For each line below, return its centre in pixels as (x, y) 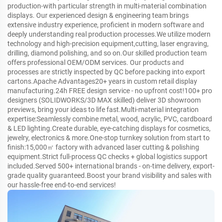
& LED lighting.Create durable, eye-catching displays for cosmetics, (109, 128)
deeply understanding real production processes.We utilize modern (109, 34)
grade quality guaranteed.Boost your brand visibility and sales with (110, 175)
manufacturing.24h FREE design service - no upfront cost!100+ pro (110, 90)
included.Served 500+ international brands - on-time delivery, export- (111, 166)
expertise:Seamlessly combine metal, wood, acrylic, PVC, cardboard (110, 119)
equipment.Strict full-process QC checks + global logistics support (108, 156)
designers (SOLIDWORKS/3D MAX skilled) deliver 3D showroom (104, 100)
